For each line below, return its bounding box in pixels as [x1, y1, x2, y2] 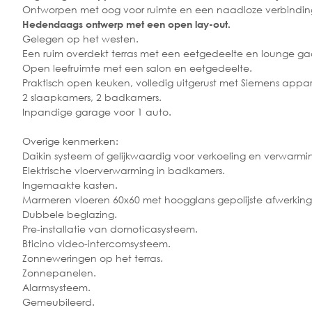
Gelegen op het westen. [22, 31, 139, 45]
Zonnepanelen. [22, 265, 96, 279]
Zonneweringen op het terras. [22, 251, 163, 265]
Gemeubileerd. [22, 295, 95, 309]
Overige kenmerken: [22, 134, 118, 148]
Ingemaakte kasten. [22, 178, 118, 192]
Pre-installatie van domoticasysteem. [22, 221, 198, 235]
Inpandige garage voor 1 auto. [22, 104, 171, 118]
